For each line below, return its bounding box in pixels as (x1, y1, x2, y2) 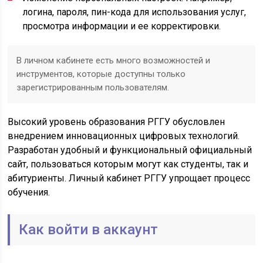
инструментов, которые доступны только (16, 69, 186, 79)
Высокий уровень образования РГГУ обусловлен (8, 116, 225, 127)
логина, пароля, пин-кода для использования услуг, (22, 6, 247, 18)
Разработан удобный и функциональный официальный (8, 144, 252, 156)
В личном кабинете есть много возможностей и (16, 55, 211, 66)
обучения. (8, 187, 50, 198)
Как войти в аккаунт (19, 221, 159, 238)
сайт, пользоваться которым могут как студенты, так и (8, 159, 249, 170)
